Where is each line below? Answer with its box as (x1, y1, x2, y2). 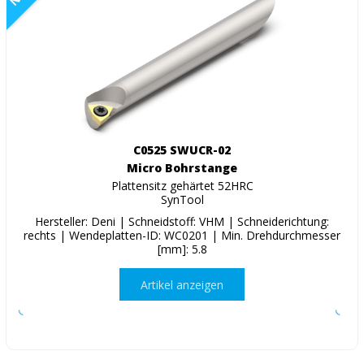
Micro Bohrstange (127, 160, 237, 176)
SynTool (160, 192, 204, 208)
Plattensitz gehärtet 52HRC (110, 178, 253, 194)
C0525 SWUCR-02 (133, 142, 231, 158)
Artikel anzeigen (141, 276, 223, 292)
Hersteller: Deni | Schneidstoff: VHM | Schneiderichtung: (35, 214, 329, 230)
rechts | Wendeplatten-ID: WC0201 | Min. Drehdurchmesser (24, 227, 340, 244)
